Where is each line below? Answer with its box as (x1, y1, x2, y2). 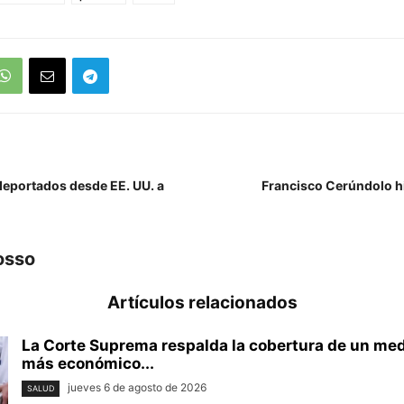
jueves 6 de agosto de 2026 (68, 381, 207, 395)
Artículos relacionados (106, 292, 298, 314)
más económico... (22, 354, 154, 373)
